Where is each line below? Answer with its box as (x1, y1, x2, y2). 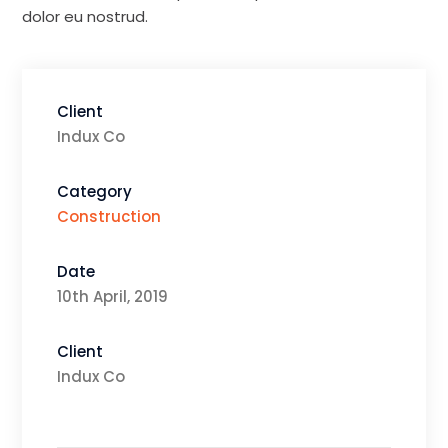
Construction (57, 206, 162, 228)
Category (57, 181, 133, 203)
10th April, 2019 (57, 286, 169, 308)
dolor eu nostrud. (22, 6, 149, 28)
